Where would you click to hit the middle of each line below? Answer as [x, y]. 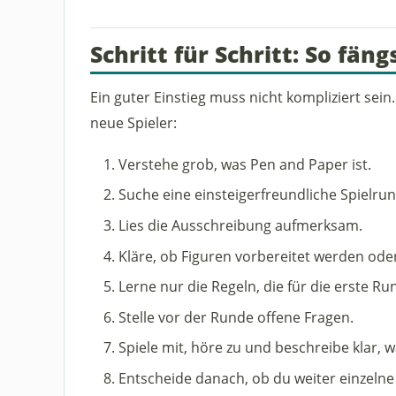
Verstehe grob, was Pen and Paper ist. [244, 164]
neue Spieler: [133, 123]
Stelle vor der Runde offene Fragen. [236, 316]
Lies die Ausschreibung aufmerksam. [240, 225]
